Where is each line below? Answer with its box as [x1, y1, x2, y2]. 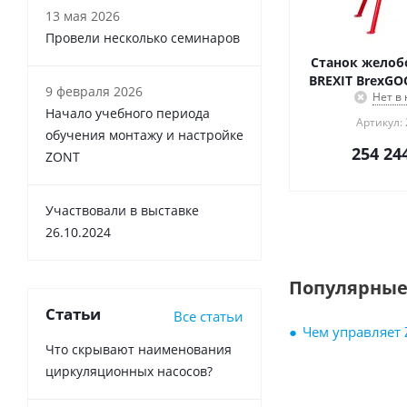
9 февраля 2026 [45, 83, 143, 101]
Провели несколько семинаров [45, 29, 240, 47]
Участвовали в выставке [45, 202, 199, 220]
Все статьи [174, 307, 243, 326]
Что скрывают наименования [45, 341, 232, 359]
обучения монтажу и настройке [45, 126, 243, 144]
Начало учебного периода [45, 104, 210, 123]
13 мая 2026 [45, 7, 120, 25]
